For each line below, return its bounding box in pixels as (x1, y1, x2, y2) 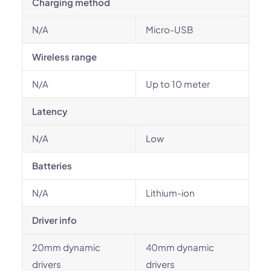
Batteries (32, 160, 72, 171)
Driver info (32, 214, 77, 226)
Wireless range (32, 51, 97, 62)
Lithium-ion (146, 187, 195, 198)
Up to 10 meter (146, 78, 210, 90)
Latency (32, 105, 68, 117)
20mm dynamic (32, 241, 100, 253)
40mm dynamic (146, 241, 214, 253)
